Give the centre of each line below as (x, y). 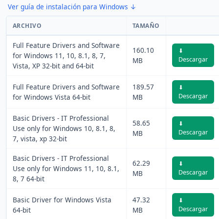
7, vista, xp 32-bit (40, 138)
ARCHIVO (27, 25)
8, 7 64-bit (29, 178)
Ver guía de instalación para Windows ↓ (72, 6)
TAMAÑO (146, 25)
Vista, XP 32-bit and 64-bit (53, 66)
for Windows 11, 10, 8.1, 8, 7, (59, 55)
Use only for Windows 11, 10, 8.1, (66, 168)
